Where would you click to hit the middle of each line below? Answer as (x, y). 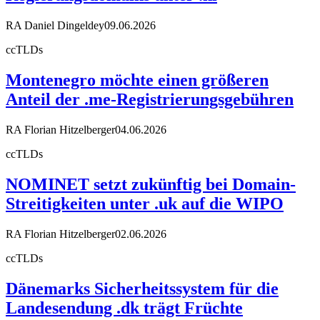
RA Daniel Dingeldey (55, 26)
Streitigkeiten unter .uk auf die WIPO (145, 203)
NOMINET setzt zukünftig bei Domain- (151, 184)
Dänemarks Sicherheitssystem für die (142, 288)
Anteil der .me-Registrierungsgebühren (150, 100)
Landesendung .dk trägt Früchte (124, 307)
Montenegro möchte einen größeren (137, 80)
